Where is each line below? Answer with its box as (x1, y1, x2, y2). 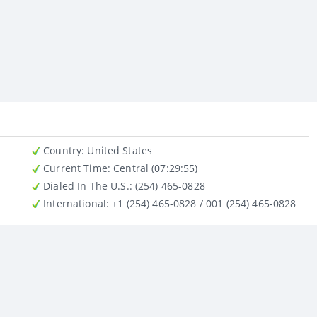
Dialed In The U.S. (40, 178, 129, 192)
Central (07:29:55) (110, 161, 198, 175)
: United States (87, 143, 153, 157)
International (40, 196, 106, 210)
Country (40, 143, 82, 157)
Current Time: (40, 161, 110, 175)
